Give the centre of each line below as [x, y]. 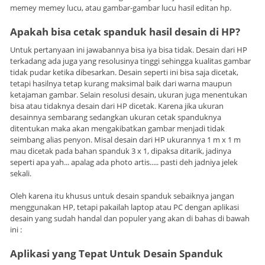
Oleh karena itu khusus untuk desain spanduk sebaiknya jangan [122, 195]
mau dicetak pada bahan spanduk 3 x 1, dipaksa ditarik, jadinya [121, 151]
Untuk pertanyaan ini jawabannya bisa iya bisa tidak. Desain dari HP [129, 49]
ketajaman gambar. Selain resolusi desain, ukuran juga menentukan [129, 94]
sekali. [21, 173]
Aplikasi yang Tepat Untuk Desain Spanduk [117, 253]
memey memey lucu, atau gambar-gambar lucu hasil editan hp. [121, 7]
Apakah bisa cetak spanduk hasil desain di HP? [125, 31]
